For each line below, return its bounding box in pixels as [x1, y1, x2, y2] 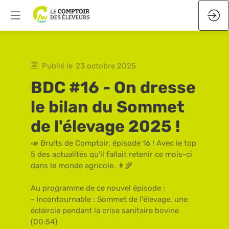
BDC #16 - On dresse [31, 78, 196, 97]
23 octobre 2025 [76, 61, 136, 71]
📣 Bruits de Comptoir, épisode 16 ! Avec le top [31, 138, 196, 148]
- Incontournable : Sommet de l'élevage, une [31, 194, 188, 204]
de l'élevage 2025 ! [31, 117, 180, 136]
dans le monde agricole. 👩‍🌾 [31, 161, 133, 170]
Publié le [42, 61, 75, 71]
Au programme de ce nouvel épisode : [31, 183, 165, 193]
